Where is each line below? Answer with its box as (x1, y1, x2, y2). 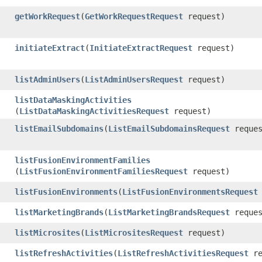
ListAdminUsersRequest (85, 74, 183, 84)
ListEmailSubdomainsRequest (108, 123, 230, 133)
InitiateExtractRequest (89, 43, 192, 53)
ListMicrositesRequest (85, 227, 183, 237)
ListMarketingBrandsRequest (108, 207, 230, 217)
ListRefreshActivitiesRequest (118, 248, 249, 258)
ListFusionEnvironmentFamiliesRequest (19, 166, 188, 176)
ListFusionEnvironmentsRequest (122, 187, 258, 196)
